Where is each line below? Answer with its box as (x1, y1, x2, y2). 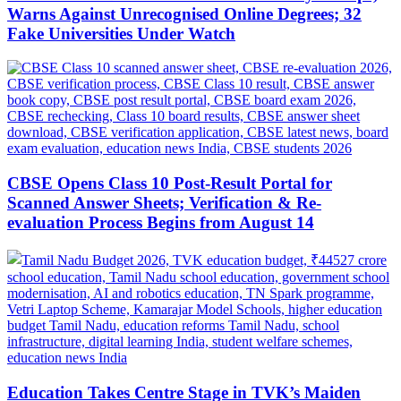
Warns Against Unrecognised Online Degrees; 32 (7, 4, 362, 23)
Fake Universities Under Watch (7, 23, 235, 43)
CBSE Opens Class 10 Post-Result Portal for (7, 174, 332, 193)
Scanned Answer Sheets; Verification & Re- (7, 193, 321, 213)
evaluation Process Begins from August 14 (7, 213, 314, 233)
